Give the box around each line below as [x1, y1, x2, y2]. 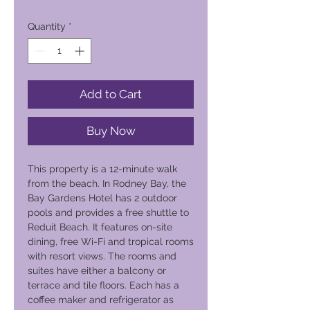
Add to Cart [80, 87, 142, 101]
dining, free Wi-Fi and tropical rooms [28, 236, 194, 247]
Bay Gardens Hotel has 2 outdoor [28, 192, 177, 203]
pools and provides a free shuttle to [28, 207, 189, 218]
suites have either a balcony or [28, 265, 166, 276]
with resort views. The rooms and [28, 250, 176, 262]
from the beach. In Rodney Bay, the [28, 178, 186, 189]
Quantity [28, 21, 66, 32]
